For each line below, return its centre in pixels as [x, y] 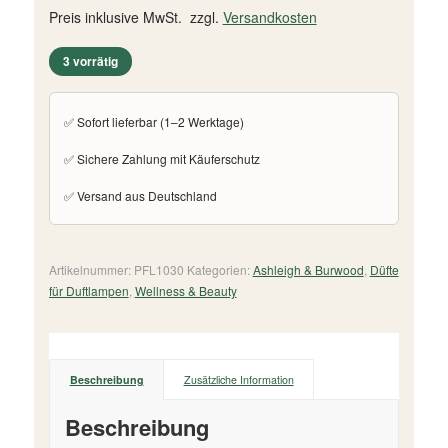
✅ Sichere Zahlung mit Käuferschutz [161, 159]
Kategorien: [219, 270]
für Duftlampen [88, 291]
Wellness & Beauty [185, 291]
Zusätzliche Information [238, 380]
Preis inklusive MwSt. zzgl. [135, 17]
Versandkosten [269, 17]
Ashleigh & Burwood [308, 270]
